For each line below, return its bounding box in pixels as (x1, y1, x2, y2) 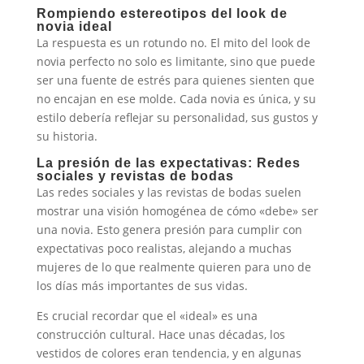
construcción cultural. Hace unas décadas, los (36, 327, 285, 342)
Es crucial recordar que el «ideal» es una (36, 308, 258, 323)
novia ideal (36, 19, 112, 33)
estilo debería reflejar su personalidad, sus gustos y (36, 110, 318, 125)
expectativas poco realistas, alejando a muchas (36, 240, 292, 256)
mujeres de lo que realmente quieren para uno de (36, 259, 311, 275)
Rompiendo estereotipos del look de (36, 6, 288, 20)
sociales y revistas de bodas (36, 169, 234, 183)
